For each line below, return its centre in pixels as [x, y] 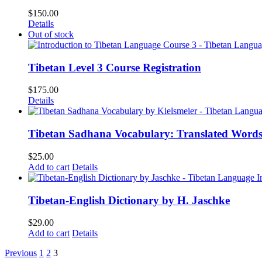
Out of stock [51, 34]
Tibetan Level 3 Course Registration [115, 67]
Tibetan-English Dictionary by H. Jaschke [129, 200]
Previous [21, 253]
